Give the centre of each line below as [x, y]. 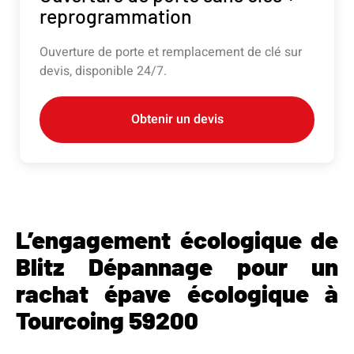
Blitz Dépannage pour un [177, 265]
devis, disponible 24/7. [103, 71]
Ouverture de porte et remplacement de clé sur [171, 52]
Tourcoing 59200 [107, 319]
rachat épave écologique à [177, 292]
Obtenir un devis [177, 119]
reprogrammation [116, 15]
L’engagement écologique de [177, 239]
